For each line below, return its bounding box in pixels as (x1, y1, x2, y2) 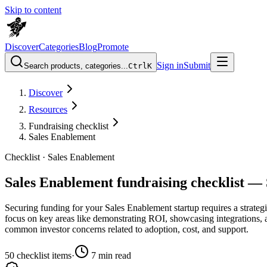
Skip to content (5, 5, 61, 15)
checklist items (14, 250, 72, 260)
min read (96, 250, 131, 260)
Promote (97, 42, 129, 52)
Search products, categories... (24, 61, 128, 70)
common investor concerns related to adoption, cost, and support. (5, 223, 249, 234)
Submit (184, 60, 210, 70)
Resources (29, 104, 67, 114)
